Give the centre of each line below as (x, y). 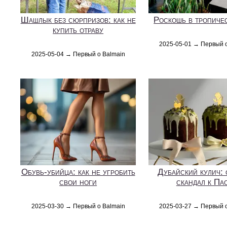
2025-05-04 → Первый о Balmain (78, 54)
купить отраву (78, 30)
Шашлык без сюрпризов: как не (78, 20)
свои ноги (78, 182)
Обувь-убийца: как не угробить (78, 172)
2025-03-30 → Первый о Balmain (78, 206)
